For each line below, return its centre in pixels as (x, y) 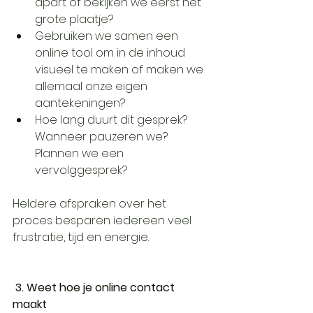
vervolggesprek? (82, 170)
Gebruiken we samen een (108, 36)
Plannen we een (81, 153)
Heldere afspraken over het (91, 204)
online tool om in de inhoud (111, 53)
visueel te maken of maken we (122, 70)
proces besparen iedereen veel (103, 220)
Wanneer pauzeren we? (103, 137)
